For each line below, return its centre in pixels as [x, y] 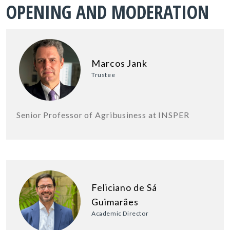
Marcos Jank [119, 63]
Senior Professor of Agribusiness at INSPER [103, 114]
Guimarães [115, 202]
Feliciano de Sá [124, 187]
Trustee [103, 74]
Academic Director [120, 213]
